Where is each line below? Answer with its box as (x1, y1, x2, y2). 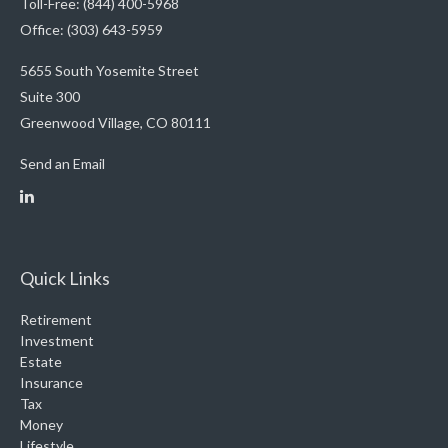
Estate (20, 353, 62, 371)
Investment (20, 332, 94, 350)
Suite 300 (20, 88, 80, 106)
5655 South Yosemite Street (20, 62, 199, 80)
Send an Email (20, 155, 105, 173)
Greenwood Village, (20, 114, 143, 132)
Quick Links (20, 267, 110, 290)
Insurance (20, 374, 83, 392)
